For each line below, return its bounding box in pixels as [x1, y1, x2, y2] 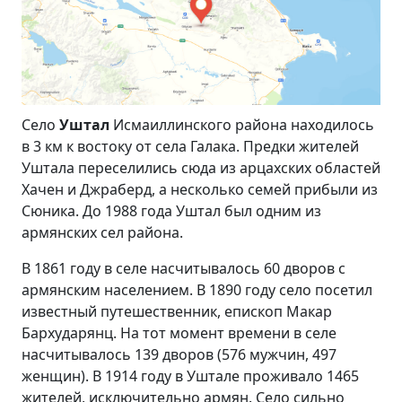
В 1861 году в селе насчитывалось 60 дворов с [22, 258, 345, 278]
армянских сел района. [22, 222, 183, 242]
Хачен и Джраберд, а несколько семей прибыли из [22, 179, 378, 199]
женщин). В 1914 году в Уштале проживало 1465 [22, 365, 359, 386]
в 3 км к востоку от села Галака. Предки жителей [22, 135, 359, 156]
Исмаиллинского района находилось [109, 114, 374, 135]
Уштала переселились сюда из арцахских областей [22, 157, 380, 178]
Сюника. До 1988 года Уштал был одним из [22, 200, 321, 221]
